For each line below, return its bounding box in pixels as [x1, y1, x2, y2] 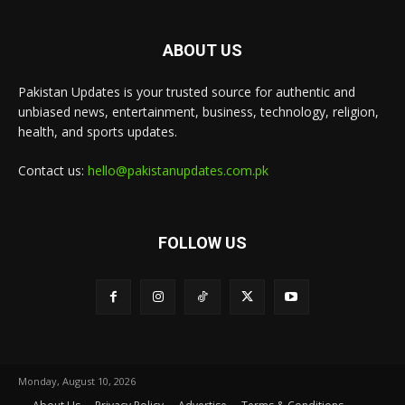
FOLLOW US [158, 232, 247, 252]
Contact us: [18, 161, 88, 179]
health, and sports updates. [18, 122, 177, 140]
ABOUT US [163, 40, 242, 60]
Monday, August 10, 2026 [18, 373, 136, 388]
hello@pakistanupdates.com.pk [88, 161, 268, 179]
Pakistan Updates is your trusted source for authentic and [18, 82, 355, 100]
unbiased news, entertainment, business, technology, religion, [18, 102, 379, 120]
